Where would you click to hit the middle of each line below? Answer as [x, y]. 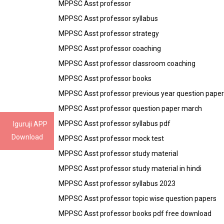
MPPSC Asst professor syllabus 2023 [117, 183]
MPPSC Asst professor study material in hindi [130, 168]
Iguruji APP [30, 124]
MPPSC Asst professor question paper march [130, 108]
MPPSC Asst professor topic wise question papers [137, 198]
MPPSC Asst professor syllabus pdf [114, 123]
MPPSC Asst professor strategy [109, 33]
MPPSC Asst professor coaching [110, 48]
